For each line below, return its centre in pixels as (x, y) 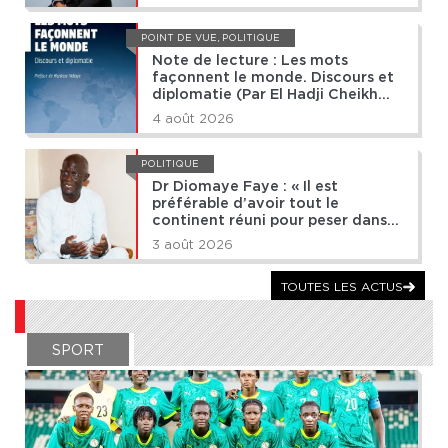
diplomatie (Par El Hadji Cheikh (265, 95)
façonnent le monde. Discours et (273, 78)
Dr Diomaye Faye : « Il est (245, 187)
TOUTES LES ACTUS (342, 287)
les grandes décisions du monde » (276, 238)
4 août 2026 (193, 119)
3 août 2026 (192, 245)
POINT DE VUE (179, 38)
